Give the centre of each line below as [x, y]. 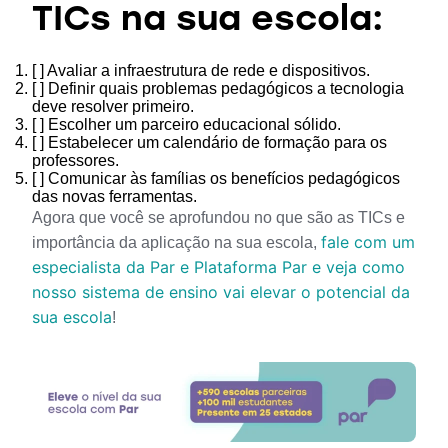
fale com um [368, 242]
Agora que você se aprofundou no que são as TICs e [218, 218]
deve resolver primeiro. [113, 107]
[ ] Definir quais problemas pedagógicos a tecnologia [218, 89]
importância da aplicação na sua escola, [176, 243]
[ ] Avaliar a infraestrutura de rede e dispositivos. [201, 71]
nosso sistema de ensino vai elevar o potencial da [221, 292]
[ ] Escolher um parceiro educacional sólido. [186, 125]
